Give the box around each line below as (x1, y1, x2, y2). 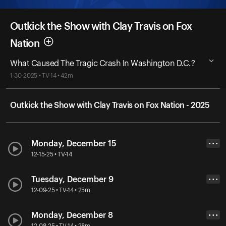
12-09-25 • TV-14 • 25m (31, 187, 90, 193)
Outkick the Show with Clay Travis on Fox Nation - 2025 (10, 101, 209, 109)
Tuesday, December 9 (31, 175, 114, 184)
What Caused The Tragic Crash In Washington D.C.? (10, 59, 195, 68)
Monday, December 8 (31, 211, 113, 219)
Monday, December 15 (31, 139, 117, 148)
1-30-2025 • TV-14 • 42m (10, 72, 73, 79)
